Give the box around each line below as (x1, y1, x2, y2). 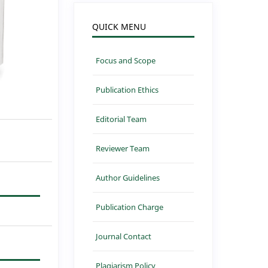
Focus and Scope (96, 54, 156, 66)
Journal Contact (96, 230, 152, 242)
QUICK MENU (92, 20, 147, 32)
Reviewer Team (96, 142, 150, 154)
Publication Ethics (96, 84, 159, 95)
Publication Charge (96, 201, 164, 212)
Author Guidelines (96, 172, 160, 183)
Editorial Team (96, 113, 147, 124)
